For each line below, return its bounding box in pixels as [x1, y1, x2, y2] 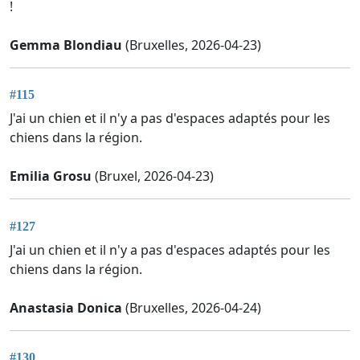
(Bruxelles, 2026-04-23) [122, 36, 261, 55]
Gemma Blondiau [10, 36, 122, 55]
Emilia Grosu [10, 167, 92, 186]
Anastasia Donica [10, 298, 122, 317]
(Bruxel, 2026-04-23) [92, 167, 214, 186]
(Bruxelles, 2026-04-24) [122, 298, 261, 317]
